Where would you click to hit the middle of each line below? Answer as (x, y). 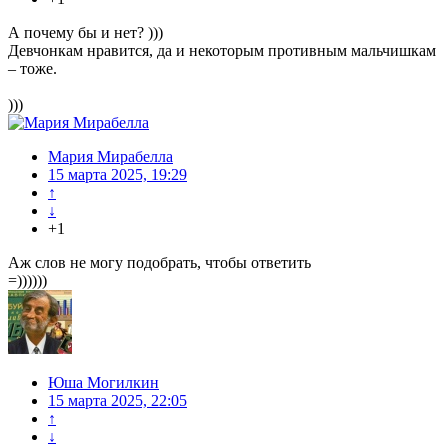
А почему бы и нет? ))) (85, 33)
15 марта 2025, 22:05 (117, 401)
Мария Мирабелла (110, 157)
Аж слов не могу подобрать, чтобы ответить (159, 263)
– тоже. (32, 69)
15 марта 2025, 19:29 (117, 175)
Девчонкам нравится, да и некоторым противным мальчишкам (222, 51)
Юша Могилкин (103, 383)
